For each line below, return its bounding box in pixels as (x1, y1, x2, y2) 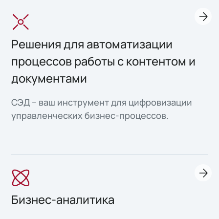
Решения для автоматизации (11, 36, 173, 52)
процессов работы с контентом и (11, 53, 196, 69)
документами (11, 70, 88, 86)
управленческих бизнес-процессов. (11, 109, 169, 122)
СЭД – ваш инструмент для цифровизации (11, 96, 193, 109)
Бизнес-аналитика (11, 192, 115, 208)
